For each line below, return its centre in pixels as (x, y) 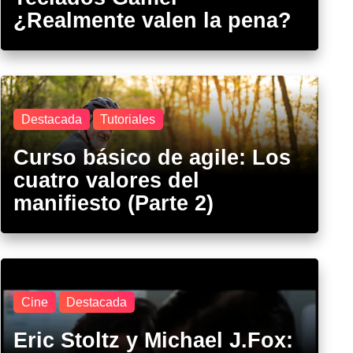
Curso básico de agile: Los (152, 157)
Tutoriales (128, 119)
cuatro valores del (107, 180)
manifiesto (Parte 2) (114, 203)
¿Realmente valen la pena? (153, 20)
